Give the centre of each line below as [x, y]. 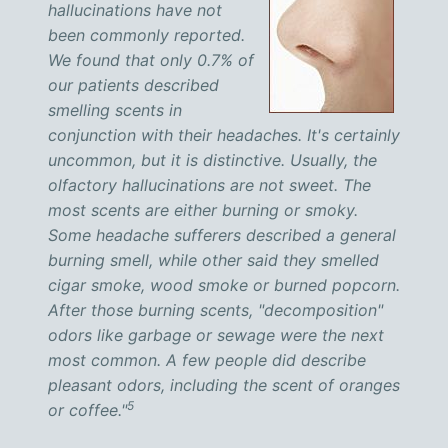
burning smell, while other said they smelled [213, 260]
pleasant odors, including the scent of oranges [224, 385]
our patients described [133, 85]
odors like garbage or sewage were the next [216, 335]
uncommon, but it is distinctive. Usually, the [212, 160]
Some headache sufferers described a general [222, 235]
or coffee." [87, 410]
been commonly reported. [146, 35]
